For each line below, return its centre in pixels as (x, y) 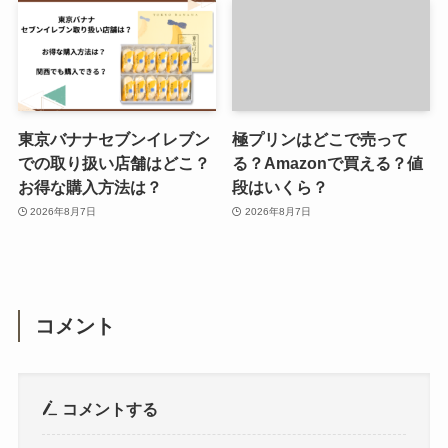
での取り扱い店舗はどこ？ (113, 163)
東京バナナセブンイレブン (113, 139)
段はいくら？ (280, 187)
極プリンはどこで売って (320, 139)
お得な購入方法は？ (89, 187)
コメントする (108, 408)
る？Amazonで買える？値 (328, 163)
